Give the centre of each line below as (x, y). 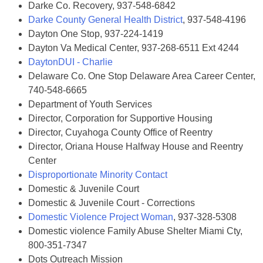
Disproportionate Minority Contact (98, 175)
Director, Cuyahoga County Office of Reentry (120, 132)
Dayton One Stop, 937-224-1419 (96, 34)
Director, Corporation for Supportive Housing (120, 118)
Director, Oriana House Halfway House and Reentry (136, 146)
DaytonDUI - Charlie (70, 62)
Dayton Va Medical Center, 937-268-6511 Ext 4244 (134, 48)
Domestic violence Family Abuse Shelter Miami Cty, (135, 231)
